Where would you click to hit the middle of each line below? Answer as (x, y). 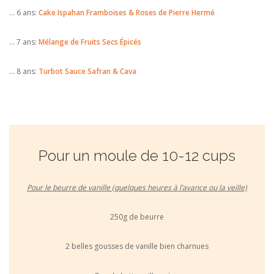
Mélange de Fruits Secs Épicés (90, 42)
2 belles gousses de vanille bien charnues (137, 246)
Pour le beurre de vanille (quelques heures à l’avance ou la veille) (137, 187)
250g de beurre (137, 217)
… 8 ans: (24, 71)
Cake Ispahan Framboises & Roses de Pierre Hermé (127, 12)
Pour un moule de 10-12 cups (137, 155)
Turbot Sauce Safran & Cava (87, 71)
